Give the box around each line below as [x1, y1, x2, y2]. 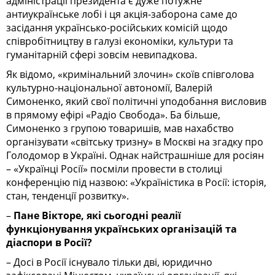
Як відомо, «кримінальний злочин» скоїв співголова [6, 67, 254, 81]
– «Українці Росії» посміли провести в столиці [6, 161, 222, 176]
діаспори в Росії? [6, 235, 92, 249]
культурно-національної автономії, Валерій [6, 80, 212, 95]
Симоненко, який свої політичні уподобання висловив [6, 94, 266, 108]
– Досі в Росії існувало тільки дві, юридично [6, 255, 212, 269]
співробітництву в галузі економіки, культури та [6, 34, 233, 48]
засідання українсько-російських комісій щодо [6, 20, 228, 34]
